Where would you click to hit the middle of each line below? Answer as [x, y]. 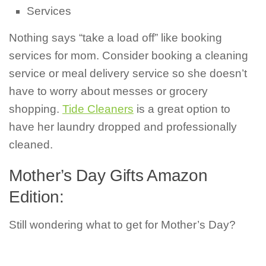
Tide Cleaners [98, 109]
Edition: [37, 197]
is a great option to [182, 109]
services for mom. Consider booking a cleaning [129, 56]
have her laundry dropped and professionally [123, 127]
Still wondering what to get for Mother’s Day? [122, 225]
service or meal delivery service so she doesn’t [128, 74]
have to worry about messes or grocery [108, 91]
